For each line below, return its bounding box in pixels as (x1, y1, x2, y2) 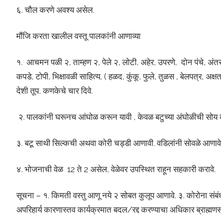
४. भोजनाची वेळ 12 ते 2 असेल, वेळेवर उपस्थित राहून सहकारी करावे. (16, 164, 216, 175)
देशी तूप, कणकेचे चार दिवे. (16, 86, 93, 96)
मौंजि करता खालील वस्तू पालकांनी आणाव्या (16, 31, 141, 41)
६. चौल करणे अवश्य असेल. (16, 5, 94, 15)
